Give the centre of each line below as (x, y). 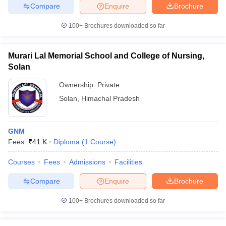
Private (108, 85)
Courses (21, 162)
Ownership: (78, 85)
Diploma (67, 142)
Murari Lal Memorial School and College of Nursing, (106, 56)
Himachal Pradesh (110, 98)
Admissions (87, 162)
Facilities (128, 162)
